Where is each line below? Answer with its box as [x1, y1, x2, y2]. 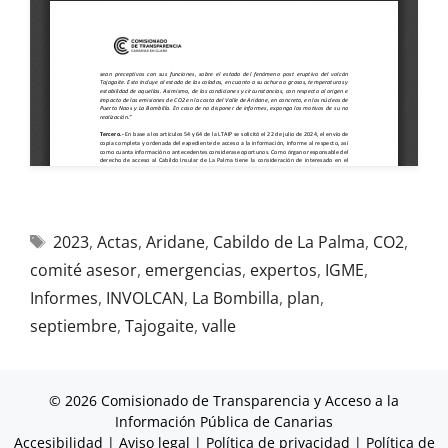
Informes [30, 287, 98, 309]
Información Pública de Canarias [115, 412, 333, 431]
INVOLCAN [106, 287, 184, 309]
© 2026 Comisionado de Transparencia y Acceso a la [49, 391, 399, 410]
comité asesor [30, 259, 137, 281]
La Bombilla [192, 287, 279, 309]
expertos [250, 259, 317, 281]
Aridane [145, 231, 205, 253]
